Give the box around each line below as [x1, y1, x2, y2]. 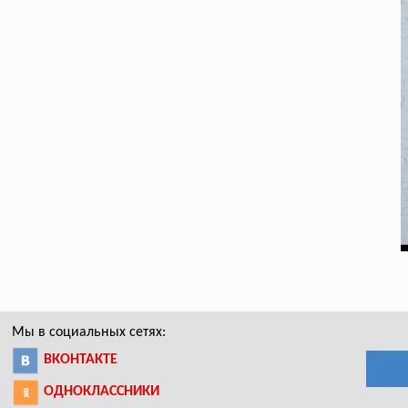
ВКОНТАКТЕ [44, 352, 118, 368]
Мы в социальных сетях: [12, 325, 167, 341]
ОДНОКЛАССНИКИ [44, 384, 160, 400]
